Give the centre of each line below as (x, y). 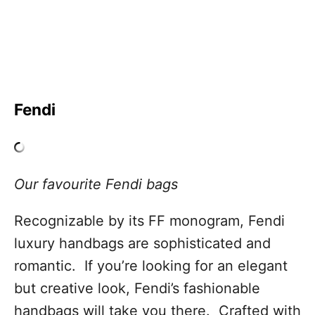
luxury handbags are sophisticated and (142, 244)
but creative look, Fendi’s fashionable (137, 289)
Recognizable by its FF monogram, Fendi (149, 221)
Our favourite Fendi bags (96, 185)
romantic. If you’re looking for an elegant (151, 266)
